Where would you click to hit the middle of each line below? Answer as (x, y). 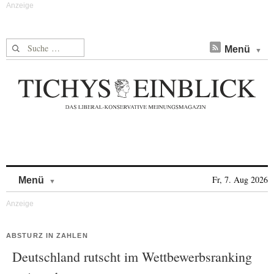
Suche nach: (30, 46)
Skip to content (88, 174)
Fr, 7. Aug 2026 (240, 180)
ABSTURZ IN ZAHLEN (47, 235)
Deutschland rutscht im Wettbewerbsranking (132, 257)
